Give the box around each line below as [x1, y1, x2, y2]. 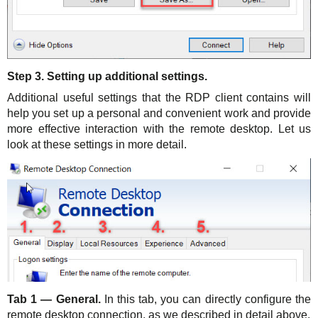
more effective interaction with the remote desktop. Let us [7, 123, 311, 136]
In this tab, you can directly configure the [104, 293, 312, 306]
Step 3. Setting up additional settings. [7, 70, 207, 83]
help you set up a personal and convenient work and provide [7, 107, 311, 120]
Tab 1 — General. [7, 293, 104, 306]
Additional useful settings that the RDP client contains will [7, 92, 311, 104]
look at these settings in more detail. [7, 138, 187, 151]
